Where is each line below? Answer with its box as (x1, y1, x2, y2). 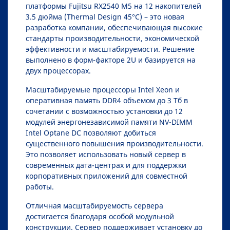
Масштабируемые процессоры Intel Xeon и (26, 84, 180, 94)
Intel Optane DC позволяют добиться (26, 127, 156, 138)
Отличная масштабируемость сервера (26, 200, 163, 210)
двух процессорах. (26, 65, 91, 75)
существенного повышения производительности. (26, 138, 203, 148)
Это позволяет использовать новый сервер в (26, 149, 186, 159)
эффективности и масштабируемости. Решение (26, 44, 195, 54)
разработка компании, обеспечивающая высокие (26, 22, 203, 32)
